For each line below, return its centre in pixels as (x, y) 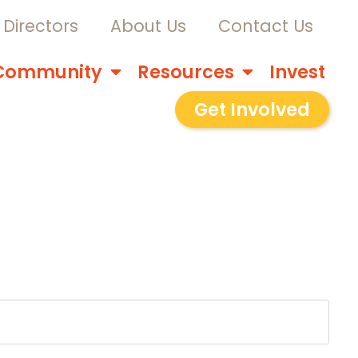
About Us (148, 26)
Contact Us (265, 26)
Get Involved (252, 109)
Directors (40, 26)
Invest (297, 72)
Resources (185, 72)
